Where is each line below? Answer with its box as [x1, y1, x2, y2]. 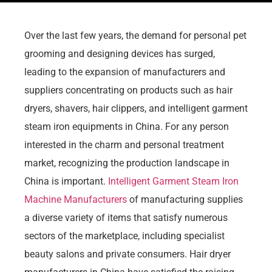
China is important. [24, 175, 108, 187]
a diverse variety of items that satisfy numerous [24, 211, 228, 223]
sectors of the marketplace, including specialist [24, 229, 225, 242]
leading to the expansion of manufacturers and [24, 66, 225, 78]
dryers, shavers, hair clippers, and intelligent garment [24, 102, 248, 114]
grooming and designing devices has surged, [24, 47, 215, 59]
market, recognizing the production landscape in [24, 157, 229, 169]
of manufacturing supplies [127, 193, 243, 205]
